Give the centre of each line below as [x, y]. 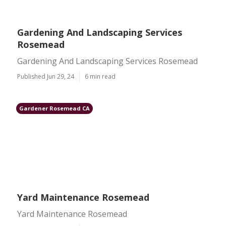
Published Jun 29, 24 [46, 76]
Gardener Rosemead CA [54, 108]
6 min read [100, 76]
